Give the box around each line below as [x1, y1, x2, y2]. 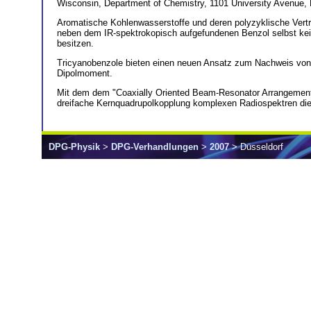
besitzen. [57, 38, 94, 49]
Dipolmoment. [57, 67, 112, 78]
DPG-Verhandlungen [111, 141, 199, 152]
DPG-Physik [49, 141, 100, 152]
